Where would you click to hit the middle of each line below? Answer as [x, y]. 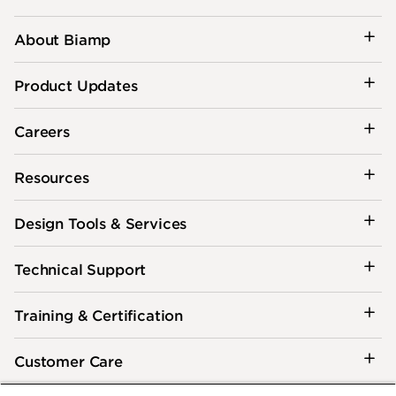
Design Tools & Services [101, 222]
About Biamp [63, 38]
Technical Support [80, 268]
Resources [52, 176]
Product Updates [76, 84]
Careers [42, 130]
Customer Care [69, 360]
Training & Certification [99, 314]
